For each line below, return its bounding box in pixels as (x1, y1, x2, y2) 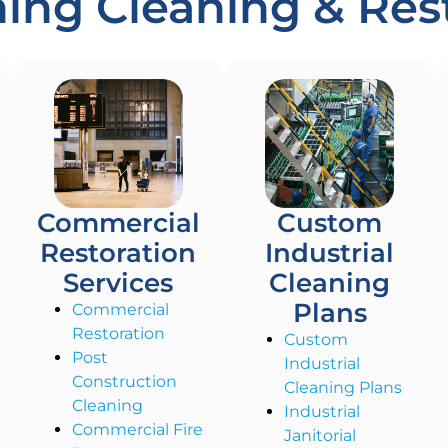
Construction (72, 372, 178, 392)
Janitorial (284, 426, 357, 446)
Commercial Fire (72, 420, 204, 440)
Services (63, 267, 174, 300)
